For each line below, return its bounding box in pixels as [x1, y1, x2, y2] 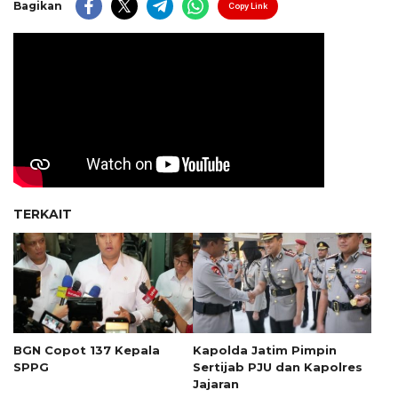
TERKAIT [13, 205, 72, 222]
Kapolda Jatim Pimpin [192, 342, 337, 357]
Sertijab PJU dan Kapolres [192, 359, 362, 374]
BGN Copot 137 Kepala [13, 342, 160, 357]
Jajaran [192, 376, 239, 391]
